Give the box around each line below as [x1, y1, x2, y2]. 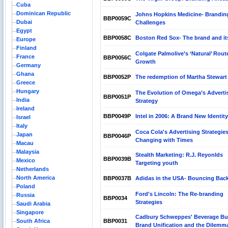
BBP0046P [103, 133, 131, 139]
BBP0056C [103, 54, 131, 61]
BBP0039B [103, 156, 131, 162]
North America [16, 175, 55, 181]
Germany [16, 62, 41, 68]
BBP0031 [103, 218, 127, 224]
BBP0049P [103, 113, 131, 119]
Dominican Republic [16, 10, 71, 16]
